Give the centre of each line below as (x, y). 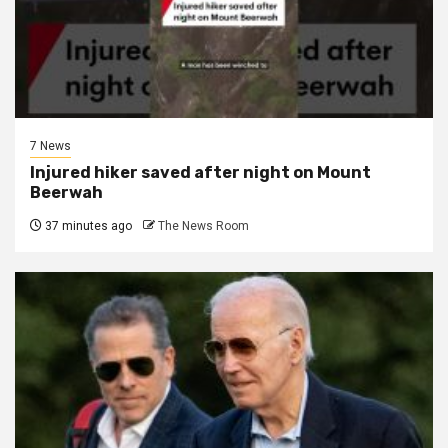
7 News (50, 145)
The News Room (203, 225)
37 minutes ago (87, 225)
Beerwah (66, 192)
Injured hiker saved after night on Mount (200, 172)
